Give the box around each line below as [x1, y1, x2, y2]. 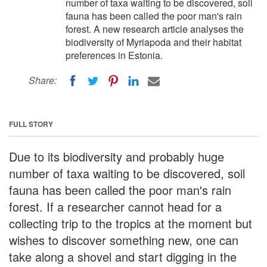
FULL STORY [9, 118, 53, 129]
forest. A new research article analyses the [66, 22, 244, 36]
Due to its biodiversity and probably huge [9, 147, 224, 165]
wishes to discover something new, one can [9, 231, 238, 249]
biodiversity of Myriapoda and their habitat [66, 35, 241, 49]
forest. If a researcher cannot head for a [9, 197, 222, 215]
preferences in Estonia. [66, 48, 163, 62]
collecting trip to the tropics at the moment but [9, 214, 252, 232]
